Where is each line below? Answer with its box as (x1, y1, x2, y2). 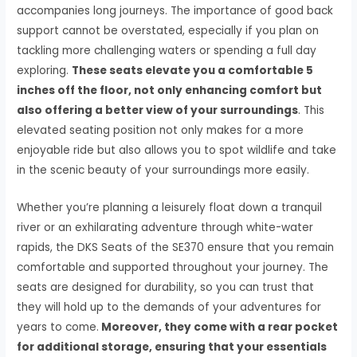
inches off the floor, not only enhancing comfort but (17, 83, 323, 99)
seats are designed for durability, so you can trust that (17, 280, 315, 296)
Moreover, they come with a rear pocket (99, 320, 339, 335)
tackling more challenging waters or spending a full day (17, 43, 317, 59)
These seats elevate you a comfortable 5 (72, 63, 314, 79)
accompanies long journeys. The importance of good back (17, 3, 334, 19)
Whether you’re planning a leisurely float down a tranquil (17, 200, 323, 216)
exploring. (17, 63, 73, 79)
